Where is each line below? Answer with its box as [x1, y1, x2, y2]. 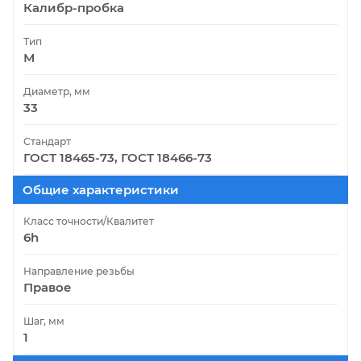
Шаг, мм [23, 314, 64, 327]
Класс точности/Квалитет [23, 214, 154, 227]
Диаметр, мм [23, 85, 90, 98]
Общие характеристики [23, 181, 179, 197]
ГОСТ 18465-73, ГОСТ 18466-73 [23, 149, 212, 165]
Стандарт [23, 135, 71, 147]
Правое [23, 279, 72, 295]
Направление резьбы [23, 264, 135, 277]
